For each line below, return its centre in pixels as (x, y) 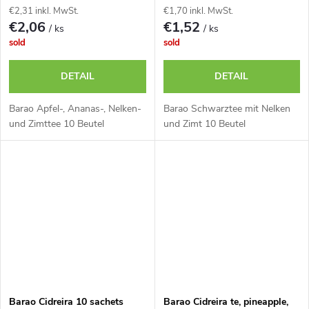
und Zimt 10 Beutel (204, 124)
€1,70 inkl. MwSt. (198, 11)
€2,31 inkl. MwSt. (44, 11)
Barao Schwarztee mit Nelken (227, 109)
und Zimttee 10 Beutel (57, 124)
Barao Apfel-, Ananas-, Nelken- (75, 109)
